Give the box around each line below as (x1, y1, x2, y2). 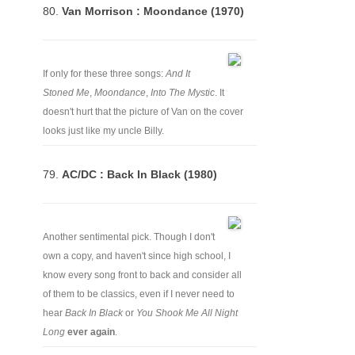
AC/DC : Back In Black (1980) (62, 168, 217, 181)
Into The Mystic (151, 87, 215, 98)
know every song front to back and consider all (43, 269, 242, 281)
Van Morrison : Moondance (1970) (62, 5, 244, 17)
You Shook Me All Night (136, 307, 238, 319)
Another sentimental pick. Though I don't (43, 231, 215, 242)
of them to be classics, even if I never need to (43, 288, 235, 300)
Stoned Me (43, 87, 90, 98)
